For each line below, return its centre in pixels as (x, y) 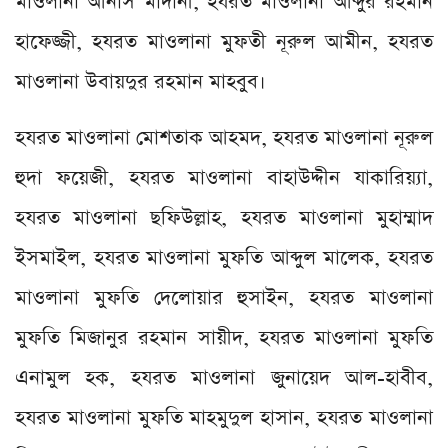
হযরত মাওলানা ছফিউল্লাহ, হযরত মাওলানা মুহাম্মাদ (224, 217)
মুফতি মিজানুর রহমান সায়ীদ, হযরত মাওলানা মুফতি (224, 337)
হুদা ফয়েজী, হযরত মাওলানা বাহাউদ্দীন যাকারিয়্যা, (224, 177)
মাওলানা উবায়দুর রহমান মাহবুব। (140, 81)
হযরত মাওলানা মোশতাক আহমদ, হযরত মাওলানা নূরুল (224, 137)
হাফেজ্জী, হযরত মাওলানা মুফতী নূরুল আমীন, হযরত (224, 41)
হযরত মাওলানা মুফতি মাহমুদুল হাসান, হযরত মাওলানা (224, 417)
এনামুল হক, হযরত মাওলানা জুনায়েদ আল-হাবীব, (224, 377)
